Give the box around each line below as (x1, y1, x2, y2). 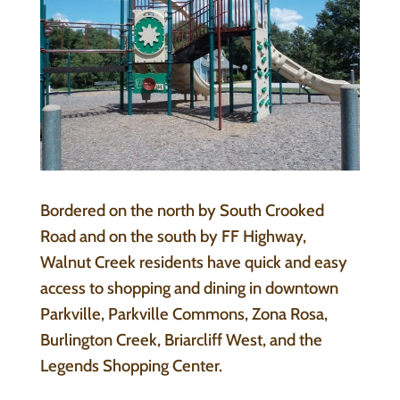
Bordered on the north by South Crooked (39, 199, 324, 221)
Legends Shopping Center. (39, 354, 222, 376)
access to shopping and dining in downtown (39, 277, 338, 298)
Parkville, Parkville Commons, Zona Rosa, (39, 303, 328, 324)
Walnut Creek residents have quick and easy (39, 251, 347, 272)
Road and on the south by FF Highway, (39, 225, 306, 246)
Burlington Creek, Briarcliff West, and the (39, 329, 322, 350)
